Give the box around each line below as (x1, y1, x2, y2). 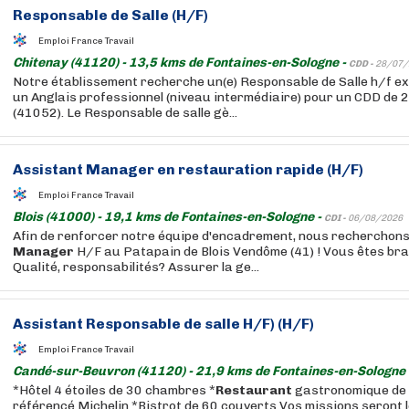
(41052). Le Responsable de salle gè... (13, 105, 237, 121)
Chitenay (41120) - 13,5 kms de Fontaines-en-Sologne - (13, 55, 349, 70)
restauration (178, 161, 273, 178)
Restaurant (215, 383, 292, 398)
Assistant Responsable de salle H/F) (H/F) (13, 315, 314, 332)
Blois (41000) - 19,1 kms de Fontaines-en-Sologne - (13, 209, 324, 225)
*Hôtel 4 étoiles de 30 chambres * (13, 383, 215, 398)
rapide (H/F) (273, 161, 363, 178)
